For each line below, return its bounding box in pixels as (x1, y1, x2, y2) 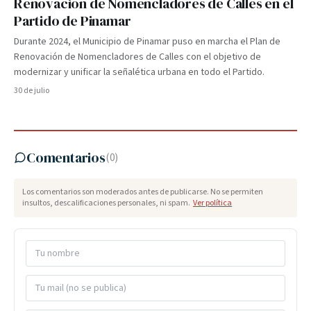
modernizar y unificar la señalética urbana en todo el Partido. (14, 65, 264, 79)
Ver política (193, 197, 232, 209)
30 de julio (14, 85, 49, 96)
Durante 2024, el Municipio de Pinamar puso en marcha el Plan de (14, 35, 280, 49)
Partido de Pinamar (14, 11, 131, 31)
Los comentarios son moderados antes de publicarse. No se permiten (22, 186, 263, 198)
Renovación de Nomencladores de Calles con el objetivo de (14, 50, 261, 64)
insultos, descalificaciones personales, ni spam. (22, 197, 190, 209)
